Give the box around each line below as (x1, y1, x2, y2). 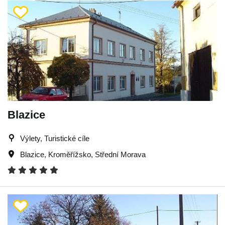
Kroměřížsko (48, 150, 91, 159)
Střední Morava (95, 150, 146, 159)
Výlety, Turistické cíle (20, 134, 89, 143)
